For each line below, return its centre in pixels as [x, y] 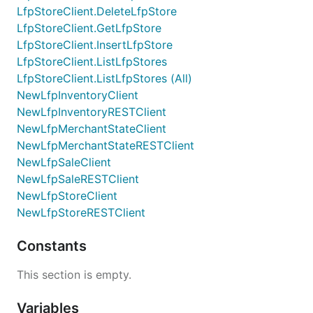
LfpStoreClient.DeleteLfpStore [97, 11]
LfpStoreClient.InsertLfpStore [95, 45]
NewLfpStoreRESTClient [81, 212]
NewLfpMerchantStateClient [92, 129]
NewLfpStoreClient [67, 196]
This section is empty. [74, 275]
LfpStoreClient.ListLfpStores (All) [104, 78]
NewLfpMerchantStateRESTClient [105, 145]
